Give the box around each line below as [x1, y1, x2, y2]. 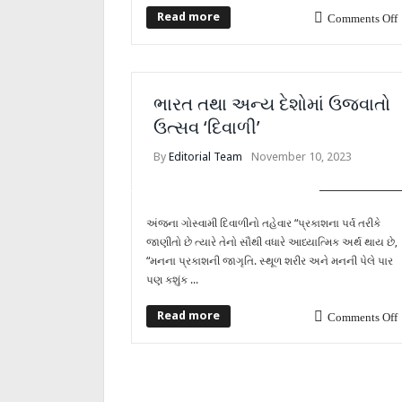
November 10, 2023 [251, 150, 352, 163]
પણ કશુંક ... [146, 273, 198, 286]
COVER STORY [328, 175, 397, 188]
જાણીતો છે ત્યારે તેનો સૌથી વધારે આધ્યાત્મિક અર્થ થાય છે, [146, 235, 398, 249]
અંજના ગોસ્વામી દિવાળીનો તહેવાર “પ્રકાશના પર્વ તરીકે [146, 216, 380, 230]
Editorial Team [169, 150, 242, 163]
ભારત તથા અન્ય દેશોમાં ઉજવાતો [153, 93, 390, 115]
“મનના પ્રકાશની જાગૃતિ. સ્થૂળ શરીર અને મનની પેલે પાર [146, 254, 393, 267]
